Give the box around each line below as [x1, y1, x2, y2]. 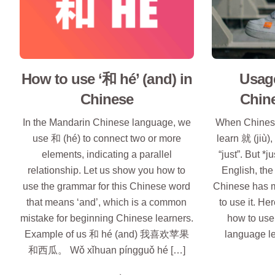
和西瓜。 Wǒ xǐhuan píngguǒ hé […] [28, 245, 185, 256]
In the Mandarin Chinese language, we [22, 117, 191, 128]
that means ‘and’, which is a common [26, 197, 187, 208]
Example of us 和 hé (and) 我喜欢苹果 [24, 229, 189, 240]
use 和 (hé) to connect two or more [32, 133, 181, 144]
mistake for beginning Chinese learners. [20, 213, 193, 224]
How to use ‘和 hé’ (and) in [21, 70, 192, 87]
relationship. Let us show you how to [28, 165, 186, 176]
